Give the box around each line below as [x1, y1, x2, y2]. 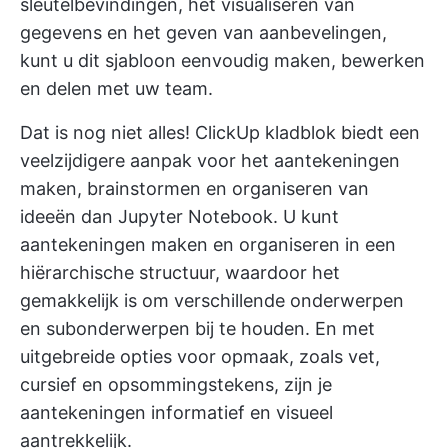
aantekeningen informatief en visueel [20, 402, 333, 424]
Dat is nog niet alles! [20, 122, 195, 144]
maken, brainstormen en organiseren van [20, 178, 369, 200]
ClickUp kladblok [195, 122, 336, 144]
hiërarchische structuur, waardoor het [20, 262, 340, 284]
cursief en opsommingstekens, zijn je [20, 374, 332, 396]
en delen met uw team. [20, 78, 213, 100]
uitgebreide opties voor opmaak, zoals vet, [20, 346, 380, 368]
